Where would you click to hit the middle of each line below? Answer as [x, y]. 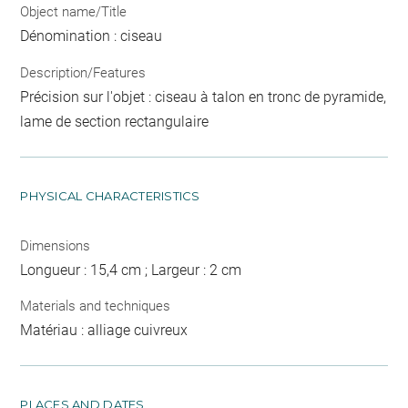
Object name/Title [74, 12]
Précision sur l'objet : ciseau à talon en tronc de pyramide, [204, 97]
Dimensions [56, 245]
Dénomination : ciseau [92, 36]
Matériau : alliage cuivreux [104, 331]
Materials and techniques [96, 306]
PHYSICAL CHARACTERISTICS [110, 195]
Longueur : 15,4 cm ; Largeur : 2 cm [131, 270]
